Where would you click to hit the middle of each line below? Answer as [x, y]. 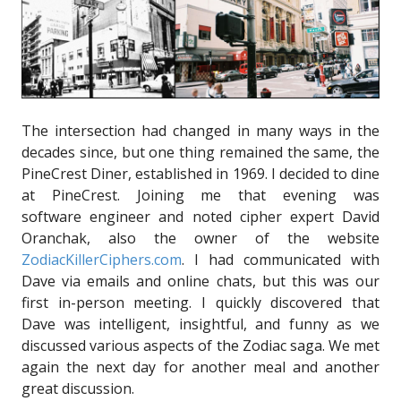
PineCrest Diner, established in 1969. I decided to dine [200, 173]
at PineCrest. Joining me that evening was [200, 195]
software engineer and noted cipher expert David [200, 216]
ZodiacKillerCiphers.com [102, 259]
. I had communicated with [281, 259]
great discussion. [78, 388]
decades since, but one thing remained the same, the [200, 152]
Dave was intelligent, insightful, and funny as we [200, 324]
